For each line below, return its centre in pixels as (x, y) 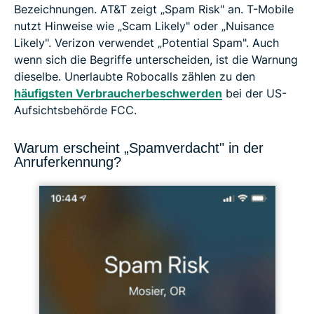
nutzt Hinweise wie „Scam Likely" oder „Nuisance (144, 26)
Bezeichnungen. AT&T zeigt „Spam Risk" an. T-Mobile (154, 9)
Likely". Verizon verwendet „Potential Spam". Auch (146, 42)
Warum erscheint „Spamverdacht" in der (139, 148)
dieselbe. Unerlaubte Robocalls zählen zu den (135, 76)
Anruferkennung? (68, 162)
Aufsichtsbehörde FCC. (75, 110)
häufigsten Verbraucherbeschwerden (118, 93)
